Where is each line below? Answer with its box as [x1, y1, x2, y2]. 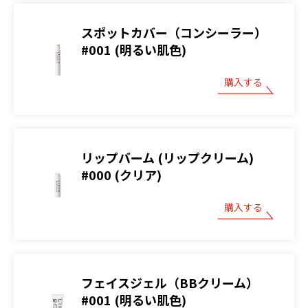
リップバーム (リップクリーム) [81, 148, 254, 166]
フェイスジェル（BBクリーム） [81, 273, 258, 291]
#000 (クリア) [81, 165, 162, 184]
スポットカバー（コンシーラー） [81, 23, 267, 41]
